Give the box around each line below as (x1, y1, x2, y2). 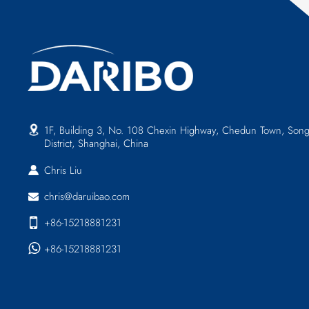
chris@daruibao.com (44, 188, 130, 204)
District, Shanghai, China (44, 136, 149, 152)
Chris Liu (44, 162, 83, 178)
